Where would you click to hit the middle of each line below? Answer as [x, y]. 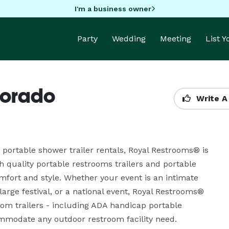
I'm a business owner [113, 8]
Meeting [176, 39]
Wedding [129, 39]
